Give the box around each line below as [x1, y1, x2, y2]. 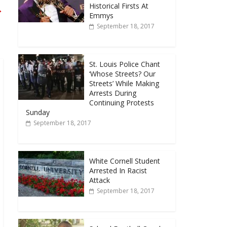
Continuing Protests [89, 97, 154, 107]
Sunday [26, 107, 50, 117]
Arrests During [89, 88, 136, 98]
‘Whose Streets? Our [89, 68, 156, 79]
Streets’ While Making [89, 78, 159, 88]
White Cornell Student [89, 156, 160, 166]
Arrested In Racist [89, 165, 147, 175]
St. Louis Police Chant [89, 59, 160, 69]
